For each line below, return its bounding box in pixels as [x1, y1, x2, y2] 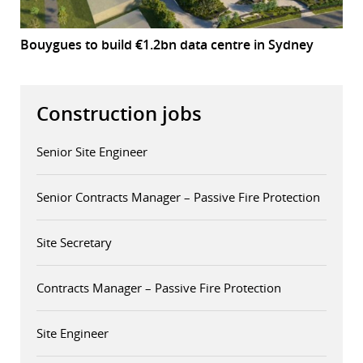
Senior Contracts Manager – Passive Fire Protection [36, 189, 320, 206]
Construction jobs [36, 100, 202, 127]
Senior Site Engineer [36, 143, 147, 160]
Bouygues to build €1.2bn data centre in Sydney [20, 36, 314, 54]
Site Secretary [36, 234, 112, 251]
